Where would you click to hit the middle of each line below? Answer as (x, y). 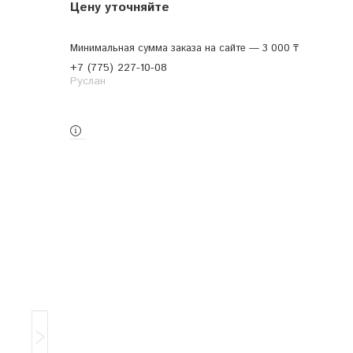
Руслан (87, 81)
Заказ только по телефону (142, 98)
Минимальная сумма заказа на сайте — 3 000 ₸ (184, 48)
